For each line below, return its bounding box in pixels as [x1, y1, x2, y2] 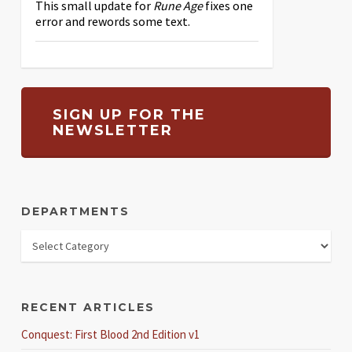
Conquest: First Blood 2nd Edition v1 [20, 326, 200, 342]
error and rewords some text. [35, 13, 190, 29]
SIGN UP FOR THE [52, 105, 206, 123]
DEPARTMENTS [20, 203, 130, 218]
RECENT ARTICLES [20, 299, 155, 314]
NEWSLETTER [52, 121, 173, 139]
